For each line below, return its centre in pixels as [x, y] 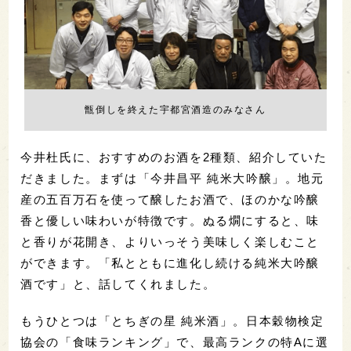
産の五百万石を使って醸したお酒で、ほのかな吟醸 [170, 199]
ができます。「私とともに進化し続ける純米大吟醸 [170, 262]
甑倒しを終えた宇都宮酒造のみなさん [175, 109]
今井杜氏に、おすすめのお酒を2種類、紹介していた [174, 157]
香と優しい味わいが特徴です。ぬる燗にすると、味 [170, 220]
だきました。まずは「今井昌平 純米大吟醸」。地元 [172, 178]
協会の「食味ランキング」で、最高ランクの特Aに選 [175, 342]
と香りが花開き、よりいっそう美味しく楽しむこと [170, 241]
